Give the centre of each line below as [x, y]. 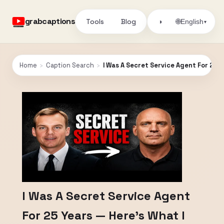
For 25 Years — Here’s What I [103, 215]
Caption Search [70, 65]
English [192, 21]
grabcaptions [50, 21]
